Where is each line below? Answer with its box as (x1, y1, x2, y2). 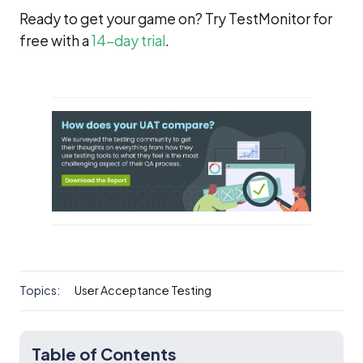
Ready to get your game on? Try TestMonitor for (19, 9, 332, 28)
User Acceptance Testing (74, 283, 211, 298)
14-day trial (92, 31, 165, 49)
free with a (19, 31, 92, 49)
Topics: (19, 283, 60, 298)
